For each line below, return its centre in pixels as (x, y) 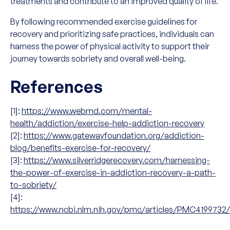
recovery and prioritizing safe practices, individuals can (112, 34)
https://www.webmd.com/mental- (87, 111)
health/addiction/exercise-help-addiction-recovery (107, 123)
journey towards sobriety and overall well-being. (98, 59)
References (56, 87)
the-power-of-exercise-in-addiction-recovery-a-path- (113, 172)
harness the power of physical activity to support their (110, 46)
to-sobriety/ (33, 185)
